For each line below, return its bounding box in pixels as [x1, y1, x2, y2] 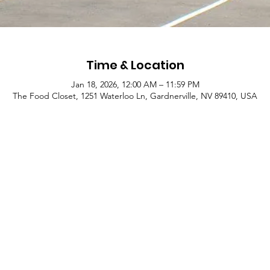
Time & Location [86, 57, 184, 74]
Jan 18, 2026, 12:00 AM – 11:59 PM [71, 79, 199, 90]
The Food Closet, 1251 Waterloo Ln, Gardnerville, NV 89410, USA [13, 90, 257, 102]
